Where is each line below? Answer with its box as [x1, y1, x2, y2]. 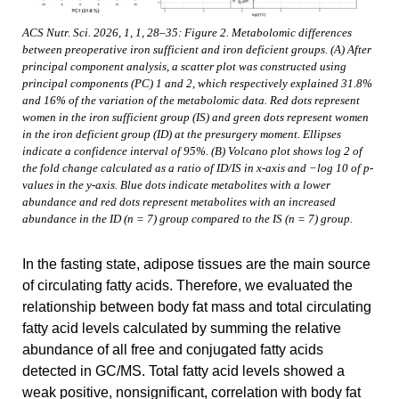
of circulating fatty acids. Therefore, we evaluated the [22, 278, 353, 294]
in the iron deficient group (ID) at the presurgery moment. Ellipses [22, 128, 341, 142]
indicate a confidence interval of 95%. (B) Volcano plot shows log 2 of [22, 145, 362, 159]
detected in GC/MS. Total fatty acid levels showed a [22, 363, 345, 379]
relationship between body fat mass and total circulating [22, 299, 371, 315]
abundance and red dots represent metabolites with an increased [22, 196, 336, 209]
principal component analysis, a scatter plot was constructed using [22, 61, 346, 74]
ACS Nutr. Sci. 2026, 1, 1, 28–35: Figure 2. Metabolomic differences [22, 27, 352, 40]
